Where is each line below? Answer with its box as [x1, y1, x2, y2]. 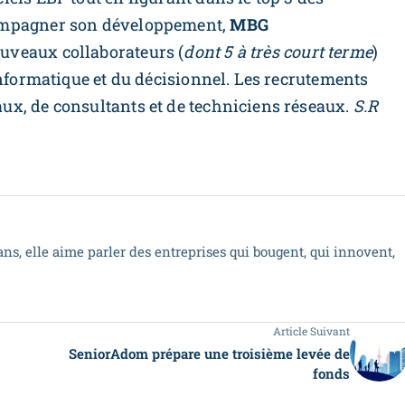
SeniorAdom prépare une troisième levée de [69, 344, 350, 363]
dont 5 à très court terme [184, 41, 372, 63]
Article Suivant [273, 324, 350, 339]
